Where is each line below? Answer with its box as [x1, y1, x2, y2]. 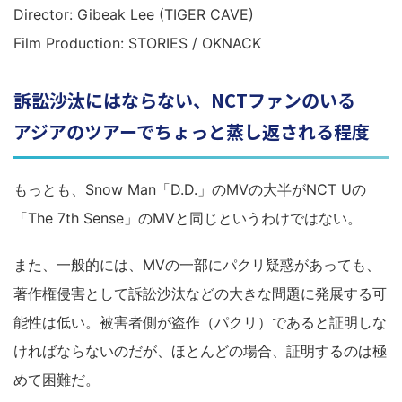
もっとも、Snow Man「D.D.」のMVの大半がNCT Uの [13, 180, 366, 198]
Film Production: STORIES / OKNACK [13, 34, 261, 52]
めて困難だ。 [13, 371, 100, 389]
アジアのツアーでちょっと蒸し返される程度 [13, 118, 370, 144]
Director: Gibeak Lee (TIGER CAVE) [13, 5, 254, 23]
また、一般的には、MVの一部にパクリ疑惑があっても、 [13, 256, 380, 274]
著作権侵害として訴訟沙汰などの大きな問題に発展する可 [13, 284, 387, 302]
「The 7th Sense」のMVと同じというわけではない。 [13, 209, 362, 227]
